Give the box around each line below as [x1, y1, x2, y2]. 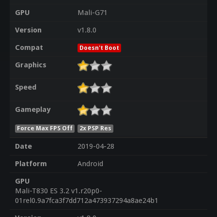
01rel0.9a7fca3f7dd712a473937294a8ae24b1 [15, 196, 158, 205]
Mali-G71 [77, 8, 108, 17]
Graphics [15, 61, 46, 70]
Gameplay [15, 105, 50, 114]
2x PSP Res [79, 124, 112, 132]
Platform [15, 159, 47, 169]
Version [15, 26, 42, 35]
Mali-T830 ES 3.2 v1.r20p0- [15, 186, 102, 196]
